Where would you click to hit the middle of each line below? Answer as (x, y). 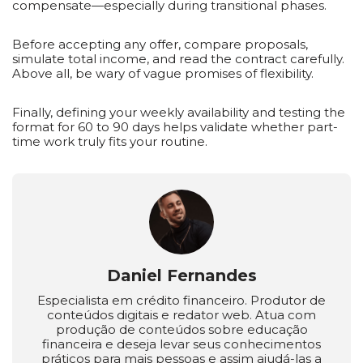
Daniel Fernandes (181, 275)
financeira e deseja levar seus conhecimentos (181, 344)
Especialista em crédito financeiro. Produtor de (181, 300)
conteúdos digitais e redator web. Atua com (181, 315)
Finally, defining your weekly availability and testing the (179, 112)
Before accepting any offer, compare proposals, (160, 44)
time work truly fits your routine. (110, 141)
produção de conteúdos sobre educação (181, 329)
